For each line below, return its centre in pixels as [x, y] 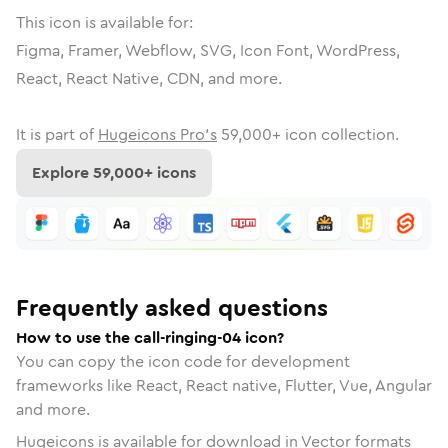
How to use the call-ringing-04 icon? [150, 337]
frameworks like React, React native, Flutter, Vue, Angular [224, 385]
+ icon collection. [335, 134]
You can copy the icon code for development [183, 361]
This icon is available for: [104, 22]
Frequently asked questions [172, 307]
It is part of [55, 134]
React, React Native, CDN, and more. [149, 78]
